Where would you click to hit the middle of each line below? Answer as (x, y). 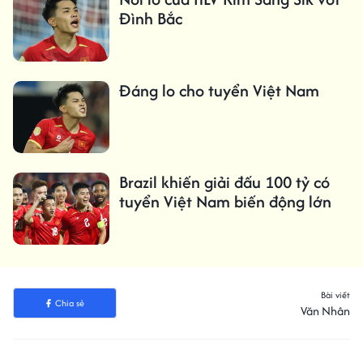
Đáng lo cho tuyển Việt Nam (219, 90)
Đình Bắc (150, 18)
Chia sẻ (69, 303)
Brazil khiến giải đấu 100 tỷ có (224, 182)
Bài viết (335, 295)
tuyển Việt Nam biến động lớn (225, 202)
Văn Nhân (325, 311)
